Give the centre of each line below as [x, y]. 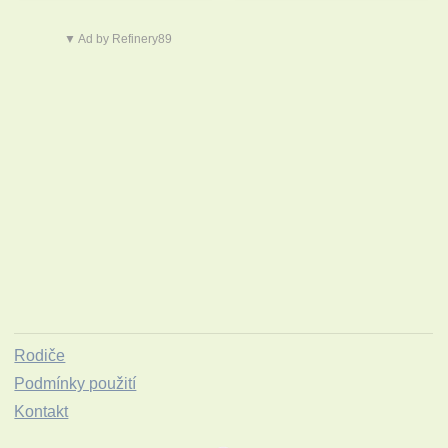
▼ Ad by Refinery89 [118, 39]
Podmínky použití [75, 384]
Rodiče [40, 356]
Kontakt [41, 412]
